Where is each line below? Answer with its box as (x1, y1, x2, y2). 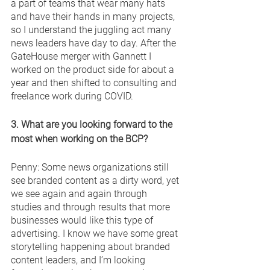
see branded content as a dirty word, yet (11, 174, 181, 186)
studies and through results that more (11, 201, 172, 213)
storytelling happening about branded (11, 240, 172, 253)
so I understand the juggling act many (11, 24, 174, 36)
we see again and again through (11, 187, 149, 199)
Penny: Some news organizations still (11, 161, 171, 173)
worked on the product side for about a (11, 63, 177, 75)
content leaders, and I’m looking (11, 254, 148, 266)
